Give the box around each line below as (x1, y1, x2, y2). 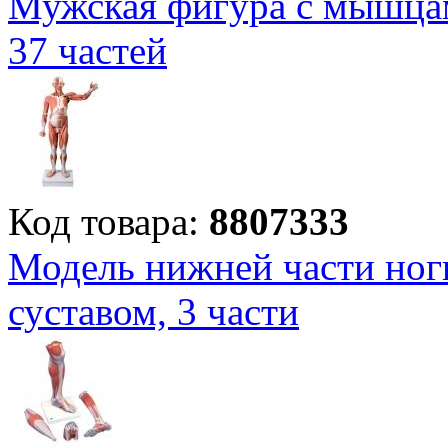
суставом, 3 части (8, 290, 299, 334)
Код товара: (8, 200, 209, 244)
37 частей (8, 29, 167, 73)
